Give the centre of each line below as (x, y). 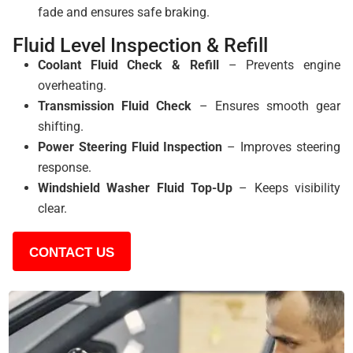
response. (65, 167)
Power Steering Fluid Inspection (130, 147)
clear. (52, 208)
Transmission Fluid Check (115, 106)
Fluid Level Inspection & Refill (140, 45)
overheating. (72, 85)
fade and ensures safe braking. (124, 12)
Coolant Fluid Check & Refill (128, 65)
